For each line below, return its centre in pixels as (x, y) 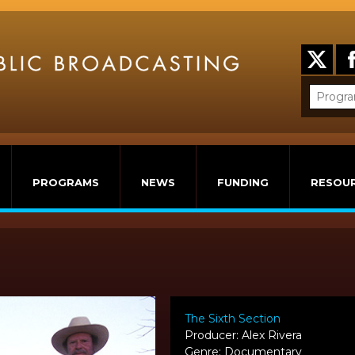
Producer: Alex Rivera (244, 336)
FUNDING (243, 182)
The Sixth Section (233, 319)
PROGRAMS (66, 182)
